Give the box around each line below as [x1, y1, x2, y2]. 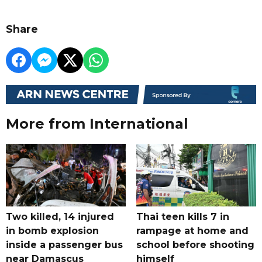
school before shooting [136, 239, 254, 251]
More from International [6, 115, 188, 133]
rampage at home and [136, 225, 249, 237]
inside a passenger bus [6, 239, 123, 251]
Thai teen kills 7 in [136, 211, 229, 223]
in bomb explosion [6, 225, 99, 237]
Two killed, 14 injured [6, 211, 114, 223]
